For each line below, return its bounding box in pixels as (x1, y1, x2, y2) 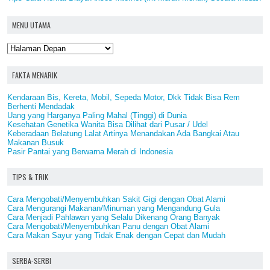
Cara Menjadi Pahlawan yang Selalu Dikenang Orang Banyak (7, 213, 220, 222)
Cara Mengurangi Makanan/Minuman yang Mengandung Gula (7, 204, 220, 213)
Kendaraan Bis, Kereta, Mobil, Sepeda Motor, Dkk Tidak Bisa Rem (7, 93, 240, 102)
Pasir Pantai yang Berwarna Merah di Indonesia (7, 147, 173, 157)
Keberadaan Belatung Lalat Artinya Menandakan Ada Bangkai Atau (7, 129, 239, 139)
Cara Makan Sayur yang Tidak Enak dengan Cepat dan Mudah (7, 231, 225, 240)
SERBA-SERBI (12, 256, 51, 266)
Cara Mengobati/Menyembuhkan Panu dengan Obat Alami (7, 222, 209, 231)
